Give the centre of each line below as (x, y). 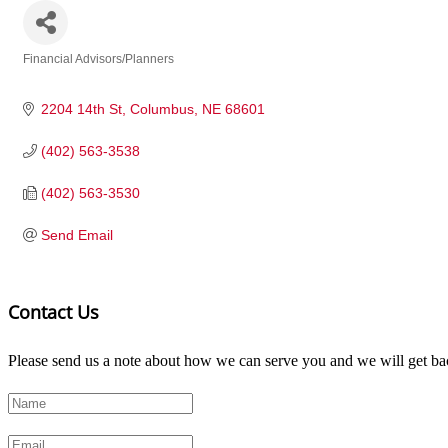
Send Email (76, 235)
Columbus (161, 109)
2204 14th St (81, 109)
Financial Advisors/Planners (98, 59)
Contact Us (53, 312)
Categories (62, 72)
